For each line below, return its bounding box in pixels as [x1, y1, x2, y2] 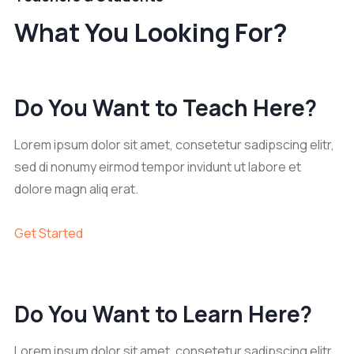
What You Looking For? [14, 15, 288, 50]
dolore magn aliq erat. [14, 180, 138, 198]
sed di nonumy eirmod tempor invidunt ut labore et [14, 158, 301, 175]
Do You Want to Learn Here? [14, 299, 312, 329]
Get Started [14, 224, 83, 242]
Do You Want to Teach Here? [14, 92, 317, 122]
